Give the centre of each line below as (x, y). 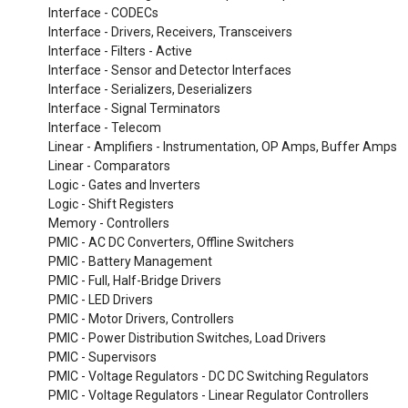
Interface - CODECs (103, 13)
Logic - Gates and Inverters (124, 185)
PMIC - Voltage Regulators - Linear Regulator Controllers (209, 395)
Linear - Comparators (109, 166)
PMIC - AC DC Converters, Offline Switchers (171, 242)
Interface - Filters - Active (120, 51)
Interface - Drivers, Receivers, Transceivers (170, 32)
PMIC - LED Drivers (101, 300)
